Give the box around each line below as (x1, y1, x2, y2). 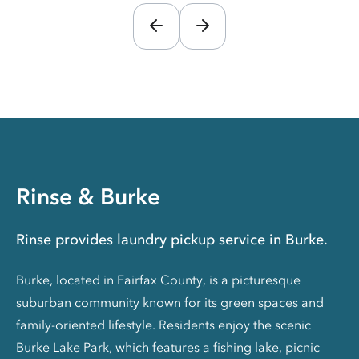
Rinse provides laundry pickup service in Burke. (16, 231, 328, 249)
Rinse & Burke (16, 183, 160, 211)
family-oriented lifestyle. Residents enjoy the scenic (16, 317, 311, 333)
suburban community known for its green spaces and (16, 294, 324, 311)
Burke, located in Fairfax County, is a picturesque (16, 272, 301, 288)
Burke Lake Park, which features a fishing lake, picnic (16, 339, 320, 356)
